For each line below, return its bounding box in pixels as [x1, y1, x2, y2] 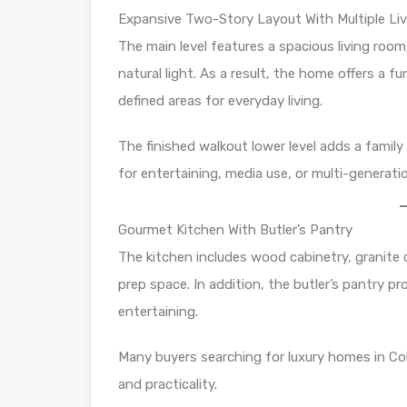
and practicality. [118, 375, 217, 392]
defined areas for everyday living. [118, 92, 323, 109]
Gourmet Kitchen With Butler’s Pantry [118, 221, 352, 238]
